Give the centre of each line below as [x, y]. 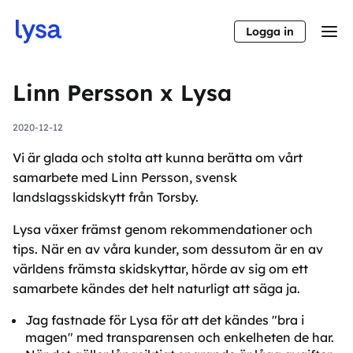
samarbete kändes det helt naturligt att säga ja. [156, 288]
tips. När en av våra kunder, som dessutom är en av [168, 249]
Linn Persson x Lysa [122, 93]
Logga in [270, 32]
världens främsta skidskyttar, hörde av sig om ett [160, 269]
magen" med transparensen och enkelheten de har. [180, 337]
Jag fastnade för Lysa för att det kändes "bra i [165, 320]
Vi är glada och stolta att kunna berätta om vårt [158, 158]
